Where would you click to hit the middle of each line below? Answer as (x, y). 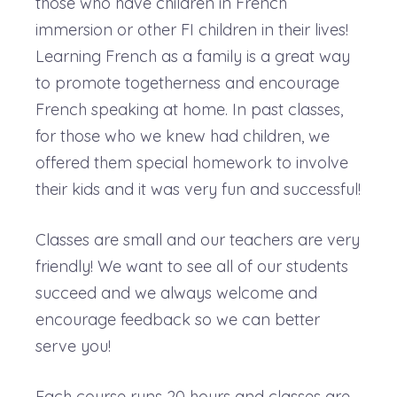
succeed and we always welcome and (176, 292)
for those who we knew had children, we (183, 136)
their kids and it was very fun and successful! (198, 189)
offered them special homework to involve (192, 162)
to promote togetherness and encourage (187, 82)
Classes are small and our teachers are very (198, 239)
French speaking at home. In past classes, (189, 109)
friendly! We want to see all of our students (192, 266)
